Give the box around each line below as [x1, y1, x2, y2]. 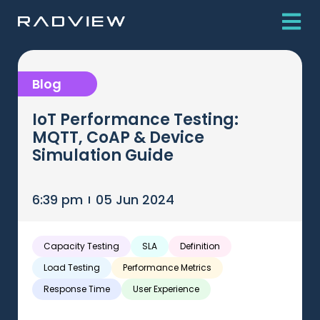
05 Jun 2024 [96, 191, 174, 209]
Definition [180, 240, 220, 252]
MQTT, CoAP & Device [32, 126, 204, 149]
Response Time [44, 283, 110, 295]
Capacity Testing [44, 240, 119, 252]
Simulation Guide [32, 144, 174, 166]
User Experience [133, 283, 199, 295]
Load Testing [44, 261, 100, 274]
